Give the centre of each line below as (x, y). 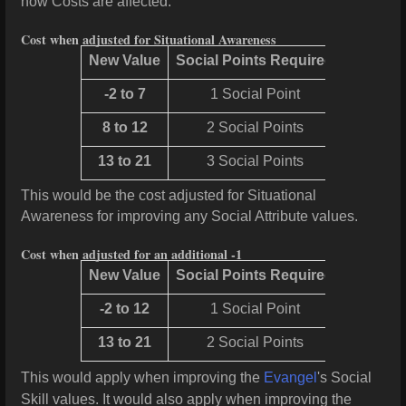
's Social (344, 377)
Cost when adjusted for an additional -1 (131, 255)
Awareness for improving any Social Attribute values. (189, 217)
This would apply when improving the (142, 377)
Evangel (290, 377)
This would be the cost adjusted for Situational (169, 196)
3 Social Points (255, 161)
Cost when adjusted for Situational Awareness (149, 40)
